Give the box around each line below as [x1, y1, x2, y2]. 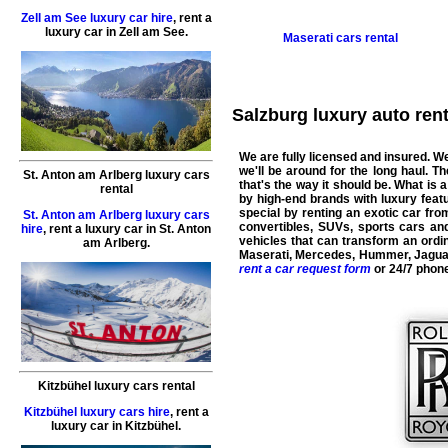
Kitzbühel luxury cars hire [23, 405, 170, 420]
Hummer [358, 247, 408, 262]
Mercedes [295, 247, 353, 262]
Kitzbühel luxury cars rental [37, 379, 195, 394]
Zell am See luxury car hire [20, 11, 173, 26]
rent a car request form [239, 261, 371, 276]
